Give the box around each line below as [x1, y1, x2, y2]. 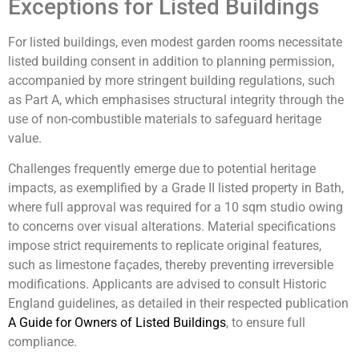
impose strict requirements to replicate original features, [8, 238, 321, 254]
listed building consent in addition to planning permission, [8, 53, 334, 69]
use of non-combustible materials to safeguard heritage [8, 111, 321, 127]
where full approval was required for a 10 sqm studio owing [8, 200, 343, 216]
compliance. [8, 334, 77, 350]
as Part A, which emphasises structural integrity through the [8, 91, 344, 107]
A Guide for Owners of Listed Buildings [8, 315, 226, 331]
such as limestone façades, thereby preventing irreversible [8, 257, 333, 273]
